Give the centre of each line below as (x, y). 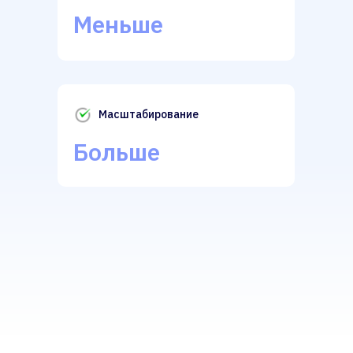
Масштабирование (149, 114)
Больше (117, 152)
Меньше (118, 24)
